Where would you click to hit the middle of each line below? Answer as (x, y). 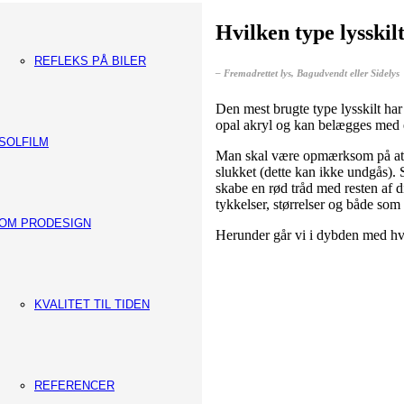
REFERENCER (74, 386)
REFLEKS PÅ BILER (90, 61)
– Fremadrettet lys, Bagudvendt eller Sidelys (308, 73)
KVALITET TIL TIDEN (92, 304)
